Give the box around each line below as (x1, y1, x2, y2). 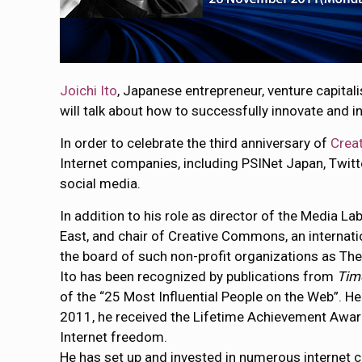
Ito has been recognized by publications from (60, 268, 338, 284)
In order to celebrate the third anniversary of (60, 135, 331, 151)
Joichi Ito (60, 82, 118, 99)
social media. (60, 175, 141, 192)
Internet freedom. (60, 329, 168, 345)
